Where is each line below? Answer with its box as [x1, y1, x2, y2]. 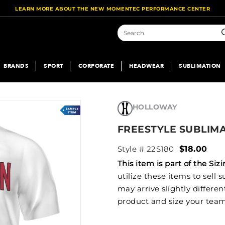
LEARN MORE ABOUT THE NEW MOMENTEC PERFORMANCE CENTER [15, 6, 210, 12]
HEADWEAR [129, 62, 164, 70]
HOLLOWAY [132, 102, 177, 111]
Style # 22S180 [117, 144, 174, 154]
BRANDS [4, 62, 29, 70]
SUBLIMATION [179, 62, 221, 70]
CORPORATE [78, 62, 114, 70]
